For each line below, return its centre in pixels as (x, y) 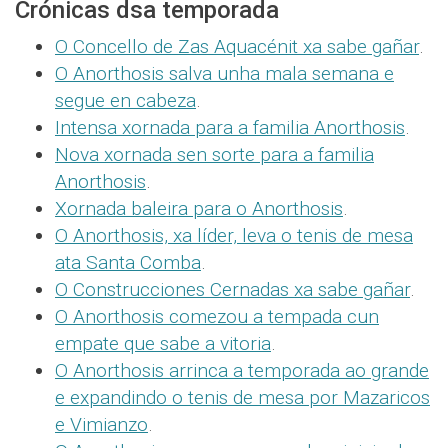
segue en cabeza (125, 101)
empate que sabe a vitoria (163, 344)
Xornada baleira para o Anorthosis (199, 209)
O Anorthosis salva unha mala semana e (224, 74)
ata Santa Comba (128, 263)
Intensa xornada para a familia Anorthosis (230, 128)
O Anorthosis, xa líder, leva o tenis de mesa (234, 236)
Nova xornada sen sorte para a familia (214, 155)
